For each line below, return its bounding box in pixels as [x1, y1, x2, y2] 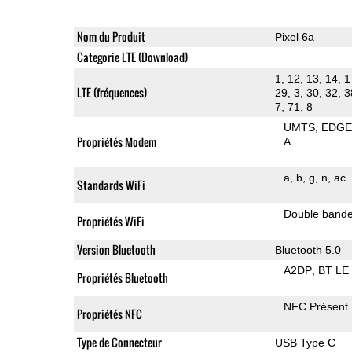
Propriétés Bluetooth [76, 269, 168, 286]
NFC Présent [284, 299, 349, 313]
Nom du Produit [76, 27, 145, 45]
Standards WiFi [76, 176, 145, 193]
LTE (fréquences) [76, 83, 147, 101]
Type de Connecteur [76, 333, 162, 350]
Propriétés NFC [76, 305, 142, 322]
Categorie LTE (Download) [76, 48, 188, 65]
